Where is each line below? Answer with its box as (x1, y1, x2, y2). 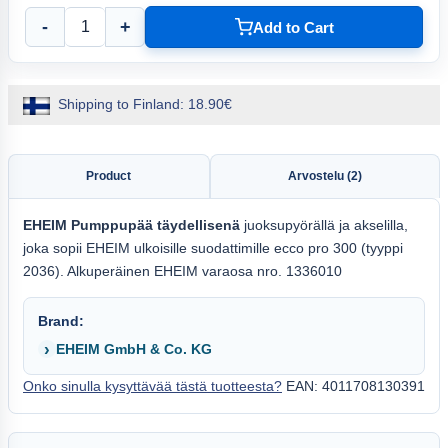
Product (86, 168, 132, 183)
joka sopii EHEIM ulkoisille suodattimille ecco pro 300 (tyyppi (23, 239, 403, 256)
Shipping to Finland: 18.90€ (57, 96, 232, 112)
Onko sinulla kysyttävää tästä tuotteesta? (23, 377, 282, 394)
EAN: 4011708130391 (286, 377, 425, 394)
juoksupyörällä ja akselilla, (240, 216, 408, 233)
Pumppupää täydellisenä (71, 216, 240, 233)
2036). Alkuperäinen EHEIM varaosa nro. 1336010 (23, 262, 342, 279)
